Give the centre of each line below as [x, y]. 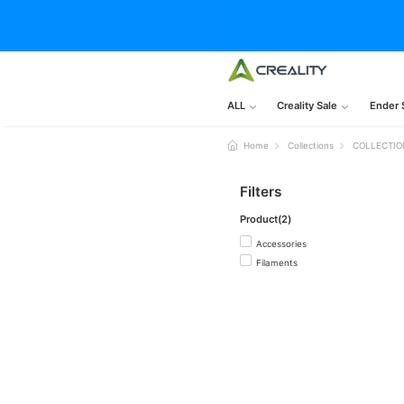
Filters [261, 191]
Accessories [281, 244]
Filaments [276, 262]
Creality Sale [308, 106]
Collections [311, 145]
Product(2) [266, 219]
